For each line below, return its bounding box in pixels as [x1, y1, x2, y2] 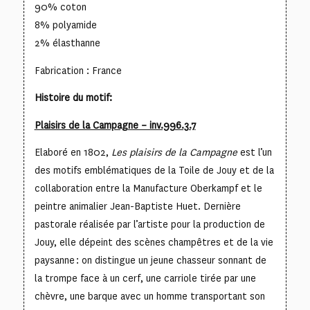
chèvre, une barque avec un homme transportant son [34, 290, 265, 304]
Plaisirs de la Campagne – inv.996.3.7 [34, 118, 196, 132]
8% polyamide [34, 19, 97, 33]
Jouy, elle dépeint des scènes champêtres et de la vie [34, 236, 273, 250]
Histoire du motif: [34, 91, 112, 105]
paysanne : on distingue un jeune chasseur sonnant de [34, 254, 266, 268]
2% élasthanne [34, 37, 100, 51]
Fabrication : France [34, 64, 122, 77]
